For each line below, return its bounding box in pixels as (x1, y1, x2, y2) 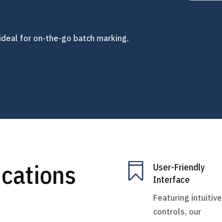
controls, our (153, 206, 201, 217)
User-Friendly (153, 161, 205, 173)
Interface (153, 173, 190, 185)
